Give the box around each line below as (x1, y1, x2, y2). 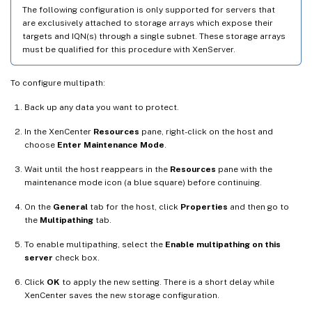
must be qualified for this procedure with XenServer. (22, 45, 235, 55)
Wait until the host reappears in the (24, 164, 170, 175)
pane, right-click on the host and (139, 127, 273, 137)
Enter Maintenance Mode (57, 140, 164, 150)
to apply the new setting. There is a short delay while (60, 277, 274, 288)
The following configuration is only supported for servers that (22, 5, 275, 15)
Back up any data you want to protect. (24, 102, 179, 113)
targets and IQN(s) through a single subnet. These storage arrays (22, 31, 286, 42)
